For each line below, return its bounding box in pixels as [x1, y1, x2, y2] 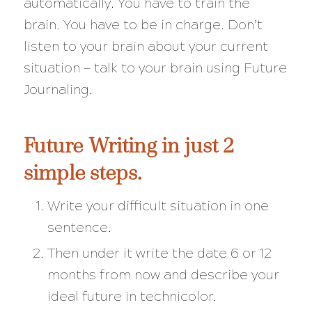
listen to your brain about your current [23, 38, 268, 54]
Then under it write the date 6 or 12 [47, 244, 272, 261]
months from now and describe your [47, 266, 279, 283]
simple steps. [23, 158, 141, 186]
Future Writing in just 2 [23, 131, 234, 159]
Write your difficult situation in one [47, 197, 269, 214]
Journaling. [23, 81, 100, 97]
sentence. [47, 219, 118, 235]
